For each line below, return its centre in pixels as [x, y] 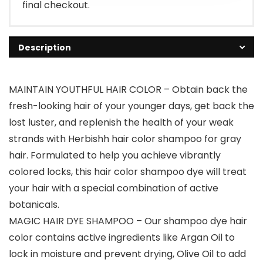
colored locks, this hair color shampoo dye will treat [128, 172]
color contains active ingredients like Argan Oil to [122, 238]
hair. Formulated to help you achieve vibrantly [115, 156]
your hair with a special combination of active [114, 188]
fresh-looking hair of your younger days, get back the [131, 106]
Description [45, 48]
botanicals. [34, 205]
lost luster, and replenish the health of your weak [121, 123]
